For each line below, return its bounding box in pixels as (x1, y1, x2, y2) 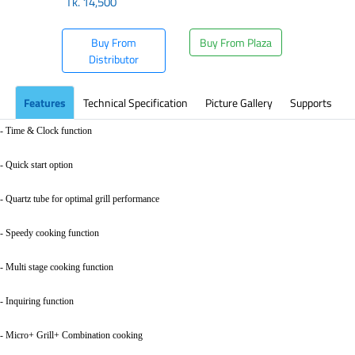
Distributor (89, 51, 139, 68)
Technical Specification (82, 94, 188, 112)
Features (23, 94, 66, 112)
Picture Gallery (204, 94, 273, 112)
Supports (289, 94, 332, 112)
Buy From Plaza (200, 34, 272, 52)
